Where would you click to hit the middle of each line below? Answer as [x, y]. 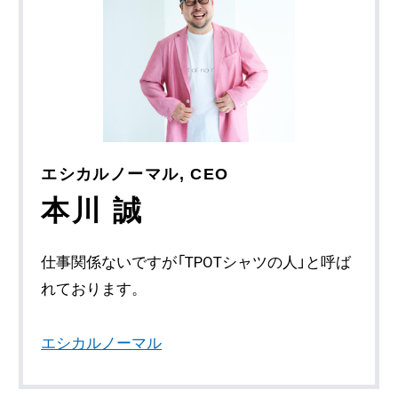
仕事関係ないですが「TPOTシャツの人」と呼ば [196, 262]
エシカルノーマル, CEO [135, 174]
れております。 [94, 288]
